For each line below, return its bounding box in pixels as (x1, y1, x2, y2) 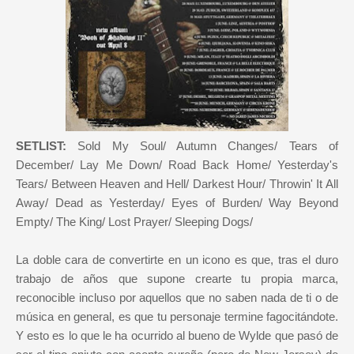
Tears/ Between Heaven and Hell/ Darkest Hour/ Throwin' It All (16, 176, 338, 190)
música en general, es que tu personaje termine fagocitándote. (16, 309, 338, 323)
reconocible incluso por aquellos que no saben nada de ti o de (16, 290, 338, 304)
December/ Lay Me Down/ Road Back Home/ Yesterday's (16, 157, 338, 171)
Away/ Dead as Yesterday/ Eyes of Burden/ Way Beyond (16, 195, 338, 209)
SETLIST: (16, 138, 66, 153)
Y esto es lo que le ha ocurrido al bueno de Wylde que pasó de (16, 328, 338, 342)
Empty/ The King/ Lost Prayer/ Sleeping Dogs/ (16, 214, 253, 228)
